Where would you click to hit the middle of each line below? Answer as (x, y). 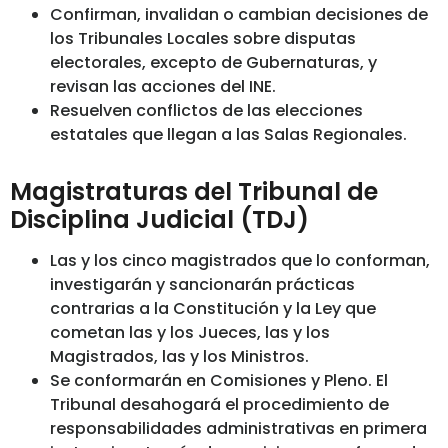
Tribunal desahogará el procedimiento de (219, 404)
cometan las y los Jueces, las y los (190, 332)
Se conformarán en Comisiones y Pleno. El (219, 380)
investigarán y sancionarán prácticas (202, 284)
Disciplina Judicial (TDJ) (159, 219)
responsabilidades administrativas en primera (238, 428)
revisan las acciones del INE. (163, 86)
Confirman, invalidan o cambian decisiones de (239, 14)
